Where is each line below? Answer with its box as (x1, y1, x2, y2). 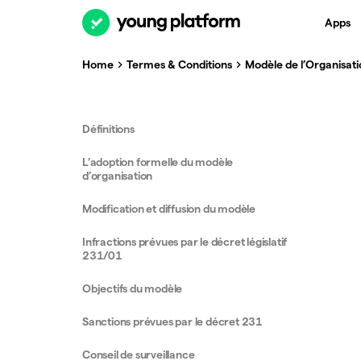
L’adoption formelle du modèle (82, 156, 234, 168)
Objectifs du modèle (82, 282, 185, 295)
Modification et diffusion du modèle (82, 202, 258, 215)
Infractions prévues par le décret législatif (82, 235, 288, 248)
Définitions (82, 122, 137, 135)
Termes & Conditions (127, 57, 232, 71)
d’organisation (82, 169, 156, 182)
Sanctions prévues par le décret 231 (82, 315, 265, 328)
